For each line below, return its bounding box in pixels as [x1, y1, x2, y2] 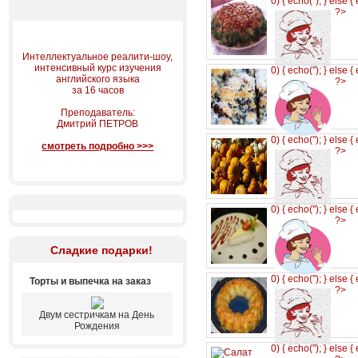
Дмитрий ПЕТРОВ [57, 118, 139, 129]
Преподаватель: [61, 107, 135, 118]
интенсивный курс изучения [34, 62, 161, 74]
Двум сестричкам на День [39, 309, 155, 320]
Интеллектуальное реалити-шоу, [22, 51, 173, 62]
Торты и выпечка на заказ [30, 276, 151, 287]
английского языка [56, 74, 140, 85]
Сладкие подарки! [50, 244, 153, 257]
